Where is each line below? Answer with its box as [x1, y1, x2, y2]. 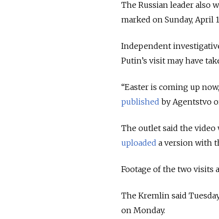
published [121, 96, 159, 107]
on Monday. [121, 205, 167, 215]
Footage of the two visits [121, 164, 216, 174]
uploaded [121, 137, 156, 148]
